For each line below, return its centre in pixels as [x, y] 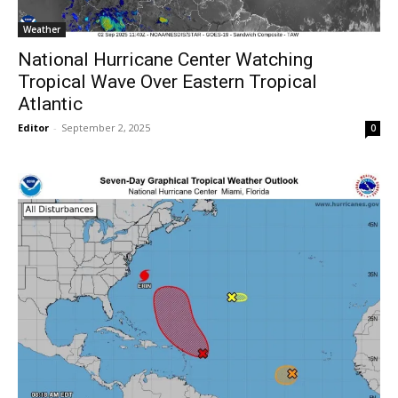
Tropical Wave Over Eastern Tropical [167, 81]
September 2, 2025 [106, 127]
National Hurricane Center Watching [165, 59]
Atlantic [50, 103]
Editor [33, 127]
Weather [42, 29]
